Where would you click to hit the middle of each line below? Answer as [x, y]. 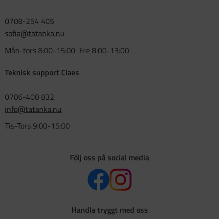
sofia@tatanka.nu [35, 33]
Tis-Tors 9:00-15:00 [37, 126]
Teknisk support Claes [42, 72]
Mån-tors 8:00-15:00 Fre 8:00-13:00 [67, 50]
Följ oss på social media [109, 158]
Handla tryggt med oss [109, 210]
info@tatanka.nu [33, 109]
